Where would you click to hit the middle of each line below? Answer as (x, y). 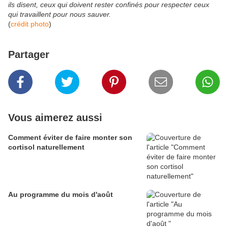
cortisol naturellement (46, 147)
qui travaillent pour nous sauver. (60, 15)
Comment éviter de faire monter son (70, 138)
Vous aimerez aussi (55, 118)
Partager (29, 55)
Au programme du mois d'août (61, 195)
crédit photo (30, 24)
